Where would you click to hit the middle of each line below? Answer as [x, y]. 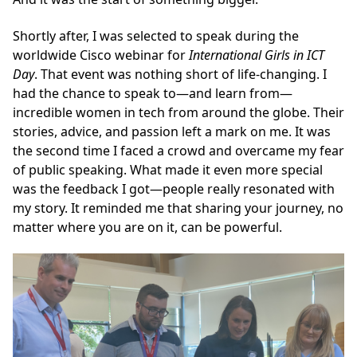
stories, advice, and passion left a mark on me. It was [172, 131]
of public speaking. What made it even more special [168, 169]
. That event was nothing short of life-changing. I [180, 74]
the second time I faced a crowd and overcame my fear [178, 150]
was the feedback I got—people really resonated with [174, 188]
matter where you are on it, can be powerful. [147, 227]
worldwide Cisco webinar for [101, 55]
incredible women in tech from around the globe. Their [178, 112]
